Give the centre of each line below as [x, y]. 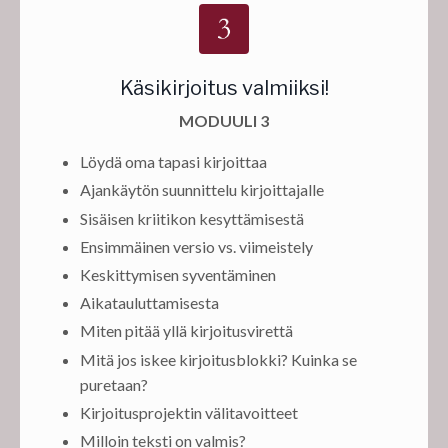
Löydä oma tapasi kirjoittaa [173, 162]
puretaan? [114, 384]
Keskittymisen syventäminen [178, 274]
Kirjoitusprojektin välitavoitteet [189, 412]
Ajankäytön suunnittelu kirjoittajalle [202, 190]
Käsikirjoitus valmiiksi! [224, 88]
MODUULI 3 [224, 121]
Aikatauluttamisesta [149, 303]
